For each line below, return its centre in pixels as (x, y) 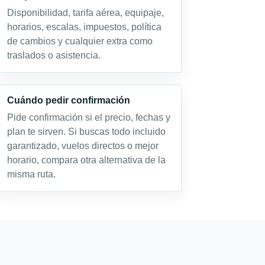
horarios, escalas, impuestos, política (84, 27)
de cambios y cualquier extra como (80, 41)
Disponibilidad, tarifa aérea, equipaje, (85, 13)
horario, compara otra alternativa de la (86, 160)
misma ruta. (31, 174)
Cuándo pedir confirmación (68, 100)
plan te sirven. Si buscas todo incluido (86, 132)
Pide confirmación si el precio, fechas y (88, 117)
